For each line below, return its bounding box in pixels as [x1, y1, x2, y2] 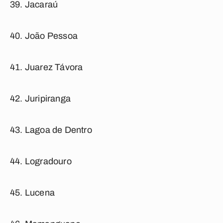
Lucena [24, 188, 55, 198]
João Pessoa [24, 31, 78, 41]
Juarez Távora [24, 62, 83, 72]
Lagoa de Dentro [24, 125, 92, 135]
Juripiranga [24, 94, 71, 104]
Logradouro [24, 156, 72, 166]
